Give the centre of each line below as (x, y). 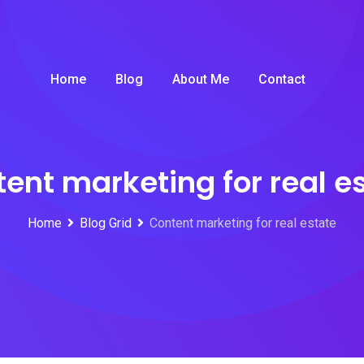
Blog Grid (106, 223)
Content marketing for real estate (243, 223)
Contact (282, 79)
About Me (201, 79)
